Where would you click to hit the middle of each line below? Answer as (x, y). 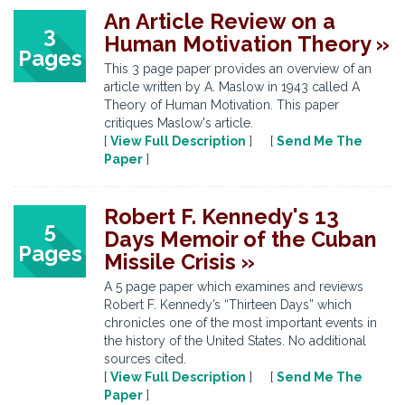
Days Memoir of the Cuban (240, 239)
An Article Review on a (220, 21)
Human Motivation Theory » (247, 44)
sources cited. (145, 359)
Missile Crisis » (179, 262)
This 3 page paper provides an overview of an (238, 69)
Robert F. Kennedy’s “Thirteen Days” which (228, 305)
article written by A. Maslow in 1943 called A (232, 87)
